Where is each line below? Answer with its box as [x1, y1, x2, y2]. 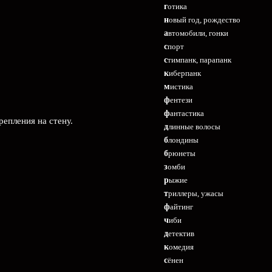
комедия [169, 242, 194, 251]
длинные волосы [168, 122, 220, 131]
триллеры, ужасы [168, 189, 223, 198]
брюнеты [168, 149, 195, 158]
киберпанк [169, 69, 201, 78]
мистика [170, 82, 193, 91]
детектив [168, 229, 194, 238]
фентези [170, 95, 192, 104]
